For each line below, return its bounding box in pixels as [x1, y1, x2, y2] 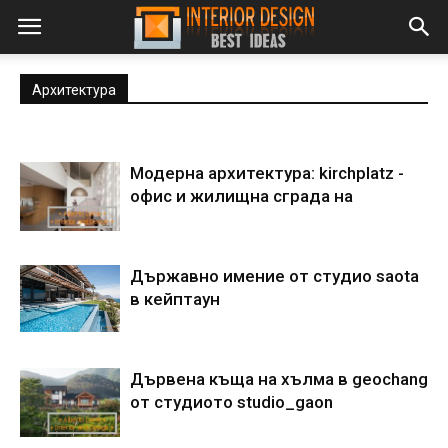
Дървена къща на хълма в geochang [130, 369, 428, 389]
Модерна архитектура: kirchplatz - [130, 163, 404, 183]
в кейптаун [130, 289, 220, 309]
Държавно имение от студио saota [130, 266, 419, 286]
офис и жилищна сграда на [130, 186, 353, 206]
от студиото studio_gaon [130, 392, 333, 412]
